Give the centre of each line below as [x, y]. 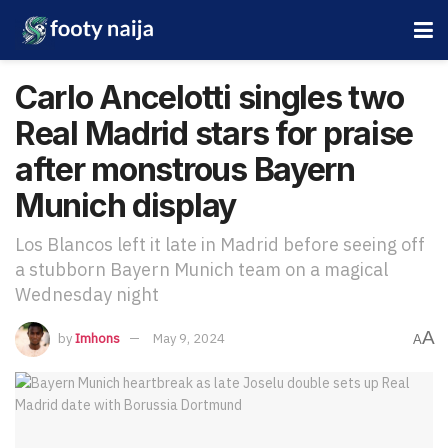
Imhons [97, 338]
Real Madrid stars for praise [214, 133]
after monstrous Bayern [185, 169]
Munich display [126, 205]
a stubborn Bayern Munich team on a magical [201, 269]
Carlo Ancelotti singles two [209, 97]
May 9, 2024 [189, 338]
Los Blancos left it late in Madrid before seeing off [220, 244]
